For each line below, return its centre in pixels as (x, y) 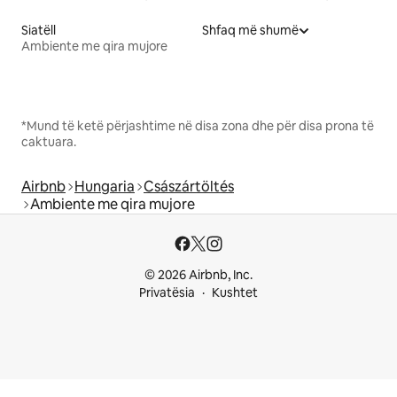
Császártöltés (189, 186)
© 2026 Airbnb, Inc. (198, 275)
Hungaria (105, 186)
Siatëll (39, 30)
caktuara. (49, 141)
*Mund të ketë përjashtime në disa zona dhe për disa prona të (198, 125)
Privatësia (167, 292)
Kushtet (235, 292)
